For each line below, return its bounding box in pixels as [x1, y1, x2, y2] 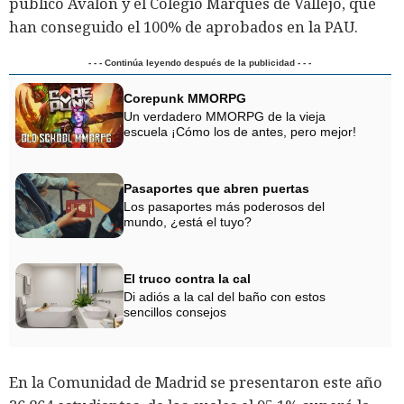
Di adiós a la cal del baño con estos [124, 289, 326, 305]
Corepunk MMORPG [124, 91, 246, 106]
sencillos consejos [124, 305, 226, 320]
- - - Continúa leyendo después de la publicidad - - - [88, 58, 312, 69]
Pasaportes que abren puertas [124, 181, 309, 197]
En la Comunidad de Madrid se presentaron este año [9, 372, 382, 393]
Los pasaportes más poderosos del [124, 199, 325, 215]
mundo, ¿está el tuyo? [124, 215, 252, 230]
